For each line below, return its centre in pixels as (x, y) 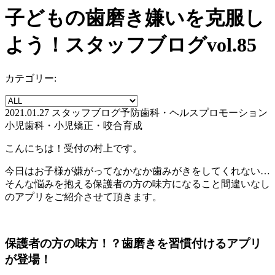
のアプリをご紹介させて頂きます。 (83, 196)
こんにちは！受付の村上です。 (74, 148)
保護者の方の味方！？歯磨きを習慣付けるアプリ (133, 244)
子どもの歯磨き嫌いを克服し (135, 18)
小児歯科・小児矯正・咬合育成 (74, 125)
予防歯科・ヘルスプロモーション (194, 112)
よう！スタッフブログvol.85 (131, 45)
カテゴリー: (31, 78)
